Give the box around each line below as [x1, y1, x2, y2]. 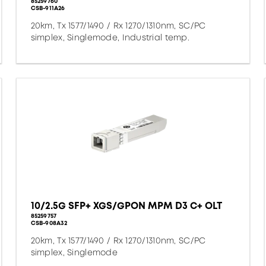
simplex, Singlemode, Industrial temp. [30, 31, 190, 43]
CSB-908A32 [30, 218, 68, 227]
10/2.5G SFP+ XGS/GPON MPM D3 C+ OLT [30, 199, 222, 213]
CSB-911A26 [30, 4, 65, 12]
